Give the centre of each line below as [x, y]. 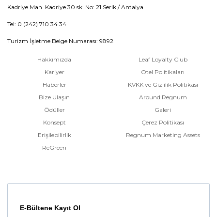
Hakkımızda [54, 59]
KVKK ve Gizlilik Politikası [163, 84]
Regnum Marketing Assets [163, 135]
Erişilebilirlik [54, 135]
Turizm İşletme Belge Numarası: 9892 [60, 41]
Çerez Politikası [163, 122]
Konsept [54, 122]
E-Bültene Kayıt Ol [50, 208]
